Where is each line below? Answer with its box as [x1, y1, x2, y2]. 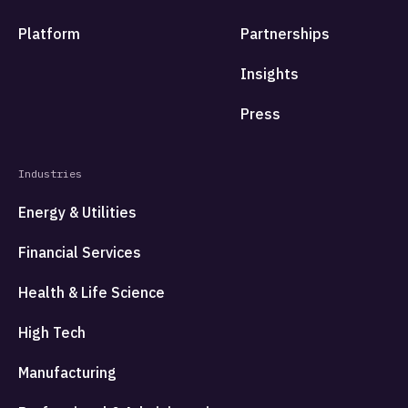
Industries [18, 167, 82, 181]
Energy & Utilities [18, 203, 137, 222]
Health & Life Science [18, 283, 165, 302]
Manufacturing [18, 363, 117, 382]
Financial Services [18, 243, 141, 262]
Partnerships [240, 25, 330, 44]
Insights [240, 65, 299, 84]
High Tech [18, 323, 86, 342]
